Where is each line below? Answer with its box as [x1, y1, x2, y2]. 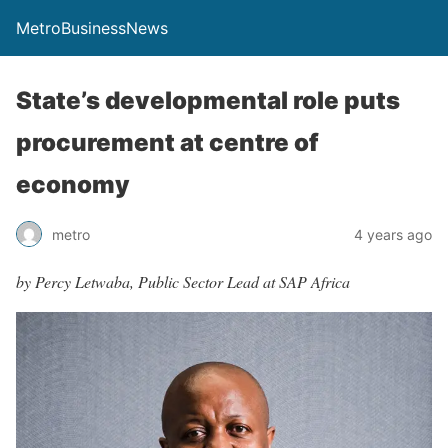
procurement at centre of [16, 128, 319, 157]
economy [16, 170, 130, 199]
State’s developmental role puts [16, 86, 400, 115]
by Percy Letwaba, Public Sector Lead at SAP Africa [16, 271, 350, 292]
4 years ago [354, 225, 432, 243]
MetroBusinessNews [16, 18, 168, 38]
